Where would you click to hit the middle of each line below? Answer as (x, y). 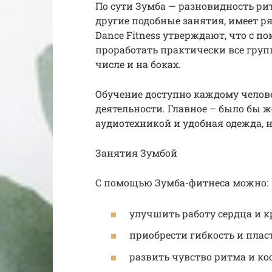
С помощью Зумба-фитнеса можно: (182, 182)
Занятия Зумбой (136, 152)
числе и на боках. (138, 64)
